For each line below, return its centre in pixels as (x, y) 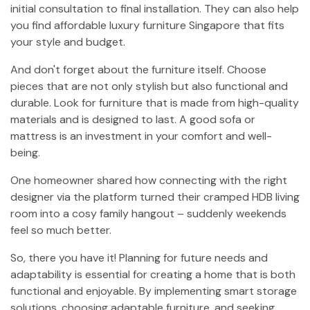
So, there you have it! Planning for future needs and (139, 258)
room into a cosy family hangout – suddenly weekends (148, 213)
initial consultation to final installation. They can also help (155, 9)
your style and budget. (68, 42)
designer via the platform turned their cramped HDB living (155, 197)
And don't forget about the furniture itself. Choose (138, 70)
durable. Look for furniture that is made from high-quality (155, 103)
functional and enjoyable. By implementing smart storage (154, 291)
